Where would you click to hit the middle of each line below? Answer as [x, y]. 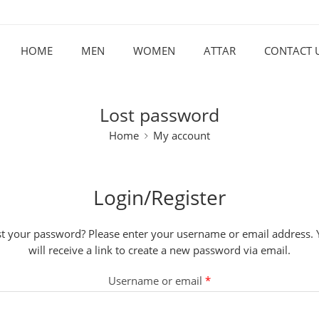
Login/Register [159, 197]
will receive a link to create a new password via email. [159, 250]
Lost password [159, 115]
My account [182, 136]
